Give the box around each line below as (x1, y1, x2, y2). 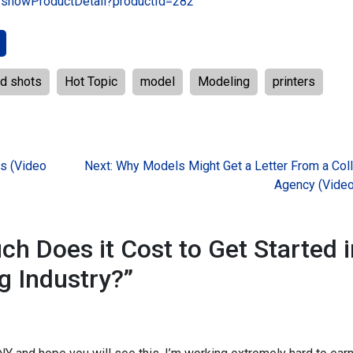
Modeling (198, 74, 250, 89)
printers (273, 74, 315, 89)
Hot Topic (65, 74, 117, 89)
